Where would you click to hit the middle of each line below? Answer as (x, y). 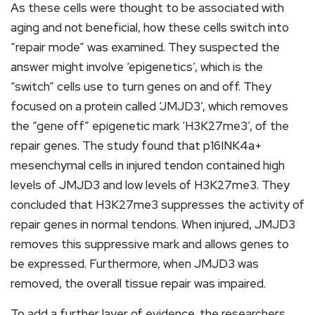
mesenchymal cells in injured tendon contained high (148, 165)
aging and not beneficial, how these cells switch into (150, 27)
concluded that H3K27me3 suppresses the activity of (157, 204)
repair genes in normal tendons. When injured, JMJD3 (153, 224)
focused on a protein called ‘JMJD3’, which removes (149, 106)
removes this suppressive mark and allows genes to (150, 244)
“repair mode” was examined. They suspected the (145, 47)
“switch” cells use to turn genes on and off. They (141, 86)
